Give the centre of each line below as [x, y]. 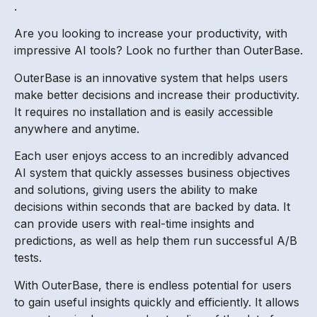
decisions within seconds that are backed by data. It [152, 207]
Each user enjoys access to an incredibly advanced [151, 156]
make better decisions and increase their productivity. [157, 94]
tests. [28, 258]
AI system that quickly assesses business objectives [152, 173]
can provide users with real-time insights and [134, 224]
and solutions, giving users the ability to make [136, 190]
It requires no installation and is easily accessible [144, 111]
